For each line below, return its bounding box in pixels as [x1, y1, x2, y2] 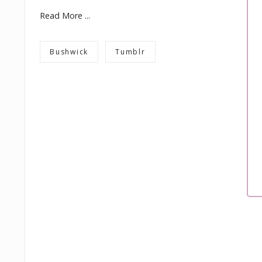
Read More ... [40, 10, 90, 22]
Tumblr [115, 47, 146, 57]
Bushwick [50, 47, 88, 57]
